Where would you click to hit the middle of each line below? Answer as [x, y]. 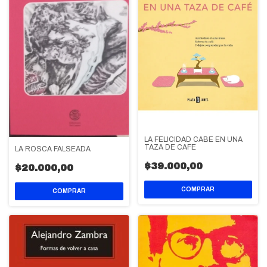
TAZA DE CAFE [170, 147]
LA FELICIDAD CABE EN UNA [193, 139]
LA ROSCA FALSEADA [53, 149]
